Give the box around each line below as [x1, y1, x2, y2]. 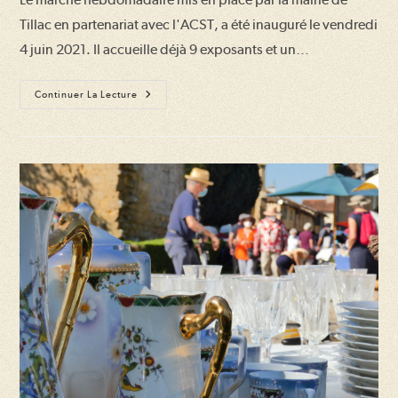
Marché [137, 100, 184, 115]
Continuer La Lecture [35, 89, 139, 101]
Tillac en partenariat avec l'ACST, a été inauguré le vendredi [20, 16, 378, 34]
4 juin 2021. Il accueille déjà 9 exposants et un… [20, 41, 310, 59]
